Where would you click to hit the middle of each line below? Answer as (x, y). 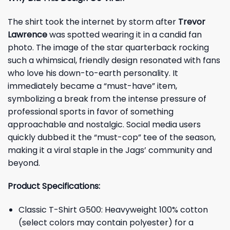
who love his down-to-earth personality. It (93, 73)
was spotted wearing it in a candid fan (126, 34)
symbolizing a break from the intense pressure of (107, 99)
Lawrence (27, 34)
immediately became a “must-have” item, (92, 86)
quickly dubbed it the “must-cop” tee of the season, (112, 137)
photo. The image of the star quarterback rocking (108, 47)
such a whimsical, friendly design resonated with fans (114, 60)
